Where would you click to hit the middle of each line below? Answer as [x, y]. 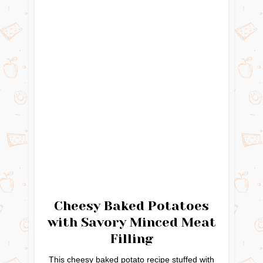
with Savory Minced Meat [131, 222]
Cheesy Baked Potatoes [131, 206]
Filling [131, 239]
